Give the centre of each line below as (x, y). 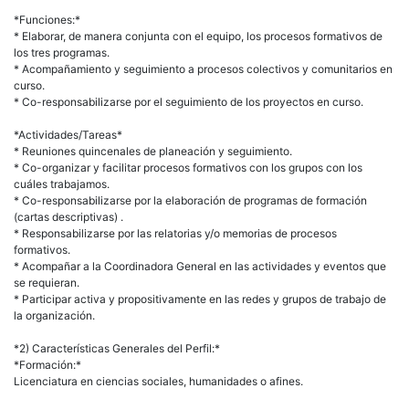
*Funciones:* (47, 19)
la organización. (54, 315)
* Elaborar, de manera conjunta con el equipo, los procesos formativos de (198, 36)
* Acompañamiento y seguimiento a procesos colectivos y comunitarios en (203, 68)
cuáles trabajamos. (62, 184)
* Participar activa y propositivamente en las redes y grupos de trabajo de (200, 299)
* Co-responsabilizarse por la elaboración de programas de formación (190, 200)
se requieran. (47, 282)
